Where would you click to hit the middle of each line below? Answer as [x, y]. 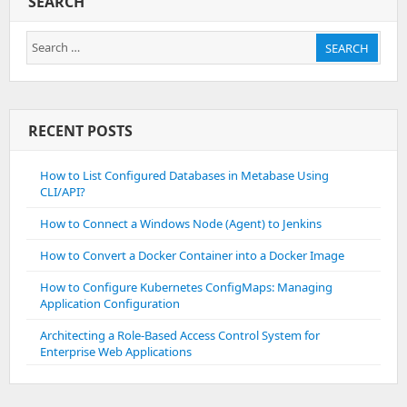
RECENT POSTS [80, 131]
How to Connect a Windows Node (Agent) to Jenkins [181, 224]
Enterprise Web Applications [116, 352]
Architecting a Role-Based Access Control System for [180, 336]
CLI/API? [63, 192]
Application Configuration [110, 304]
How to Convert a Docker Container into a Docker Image [192, 256]
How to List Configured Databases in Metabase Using [184, 176]
